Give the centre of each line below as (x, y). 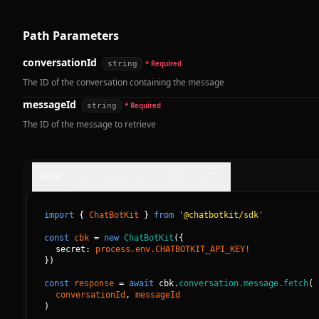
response (94, 284)
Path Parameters (71, 36)
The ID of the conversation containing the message (124, 83)
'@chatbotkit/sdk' (221, 215)
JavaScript (127, 177)
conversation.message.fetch (244, 284)
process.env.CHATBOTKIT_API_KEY (170, 250)
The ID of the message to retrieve (89, 125)
